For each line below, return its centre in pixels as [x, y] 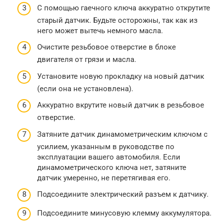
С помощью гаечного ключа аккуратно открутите [124, 8]
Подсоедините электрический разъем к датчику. [123, 194]
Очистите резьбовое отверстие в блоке [107, 47]
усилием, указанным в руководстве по [106, 146]
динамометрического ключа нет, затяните [112, 167]
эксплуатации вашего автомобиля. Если [109, 157]
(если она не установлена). [85, 88]
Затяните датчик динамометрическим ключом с [122, 134]
